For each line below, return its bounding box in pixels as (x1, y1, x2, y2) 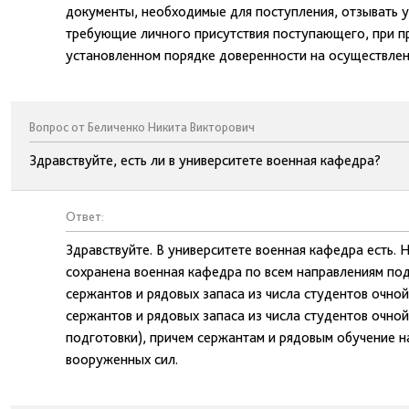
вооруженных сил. (66, 351, 178, 368)
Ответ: (66, 209, 104, 224)
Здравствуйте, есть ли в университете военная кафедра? (29, 152, 381, 169)
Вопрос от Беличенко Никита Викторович (29, 120, 255, 134)
